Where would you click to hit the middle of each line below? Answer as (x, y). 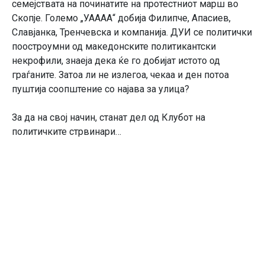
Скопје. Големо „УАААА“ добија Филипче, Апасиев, (121, 18)
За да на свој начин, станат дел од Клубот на (109, 118)
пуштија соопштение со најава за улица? (101, 89)
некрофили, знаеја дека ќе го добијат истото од (116, 61)
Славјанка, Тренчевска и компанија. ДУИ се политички (132, 33)
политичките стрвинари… (67, 132)
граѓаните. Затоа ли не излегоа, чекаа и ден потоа (120, 75)
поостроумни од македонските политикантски (114, 47)
